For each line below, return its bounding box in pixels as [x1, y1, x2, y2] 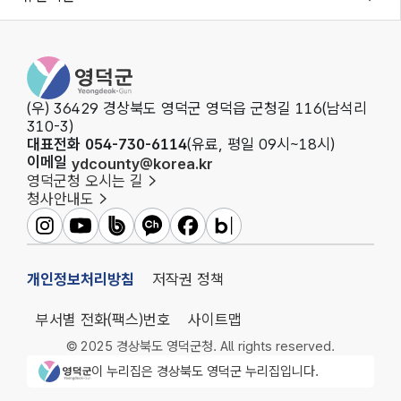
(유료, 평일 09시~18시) [187, 134, 335, 153]
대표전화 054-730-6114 [27, 134, 187, 153]
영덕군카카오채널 [150, 226, 237, 241]
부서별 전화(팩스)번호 [36, 310, 170, 328]
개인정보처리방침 [27, 269, 134, 288]
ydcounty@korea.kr [72, 154, 213, 173]
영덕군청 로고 [37, 359, 123, 378]
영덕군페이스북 [186, 226, 262, 241]
